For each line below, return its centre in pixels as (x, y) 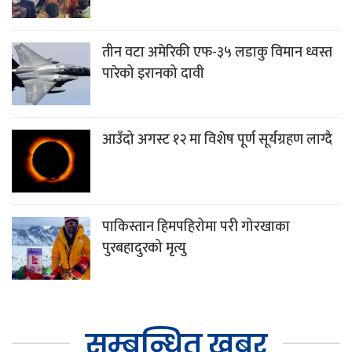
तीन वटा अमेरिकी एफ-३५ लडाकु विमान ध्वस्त (217, 53)
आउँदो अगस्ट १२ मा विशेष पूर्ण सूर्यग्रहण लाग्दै (217, 140)
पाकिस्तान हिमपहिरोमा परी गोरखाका (196, 227)
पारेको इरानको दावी (153, 74)
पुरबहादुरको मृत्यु (144, 249)
